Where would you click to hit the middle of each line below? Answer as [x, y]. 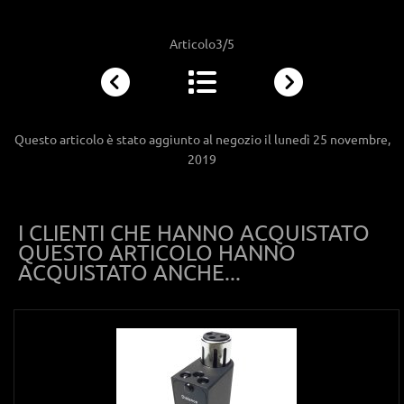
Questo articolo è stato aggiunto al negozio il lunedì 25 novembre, [202, 138]
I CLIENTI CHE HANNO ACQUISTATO [194, 232]
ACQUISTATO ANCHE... [129, 271]
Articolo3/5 [202, 43]
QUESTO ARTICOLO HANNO [157, 252]
